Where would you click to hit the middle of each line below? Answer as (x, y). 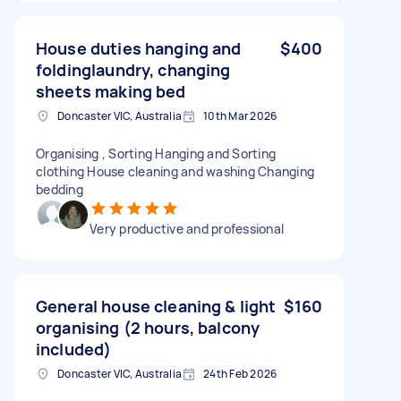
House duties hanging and (139, 48)
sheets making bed (111, 91)
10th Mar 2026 (240, 115)
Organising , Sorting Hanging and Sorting (156, 153)
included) (74, 349)
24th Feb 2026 (240, 373)
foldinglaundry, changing (133, 69)
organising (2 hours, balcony (148, 327)
